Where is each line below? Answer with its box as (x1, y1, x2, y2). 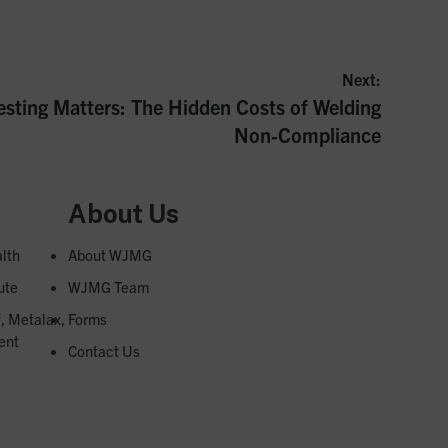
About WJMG (67, 244, 152, 264)
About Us (67, 198, 179, 229)
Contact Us (67, 340, 140, 360)
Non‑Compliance (233, 121, 381, 147)
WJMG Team (67, 276, 149, 296)
